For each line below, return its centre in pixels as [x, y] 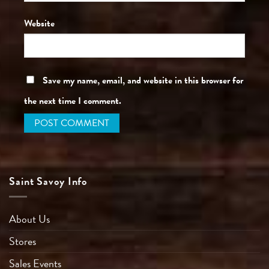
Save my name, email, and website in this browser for [143, 81]
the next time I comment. [73, 101]
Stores [23, 241]
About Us [29, 219]
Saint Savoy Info [48, 181]
